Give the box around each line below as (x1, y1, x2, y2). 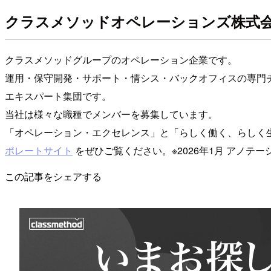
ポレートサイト (5, 143, 73, 157)
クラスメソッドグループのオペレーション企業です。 (5, 52, 237, 67)
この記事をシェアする (5, 169, 102, 183)
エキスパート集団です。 (5, 88, 111, 103)
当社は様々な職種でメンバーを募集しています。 (5, 106, 218, 121)
